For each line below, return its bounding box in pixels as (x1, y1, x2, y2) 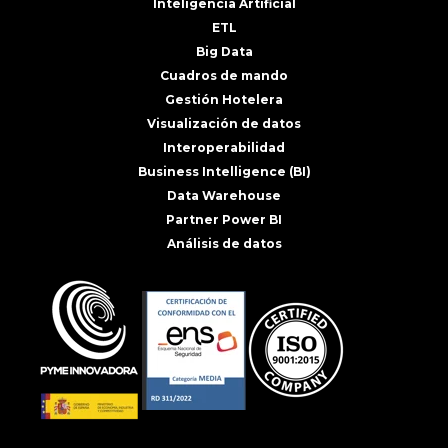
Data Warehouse (167, 187, 281, 203)
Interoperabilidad (163, 139, 285, 155)
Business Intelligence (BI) (137, 163, 311, 179)
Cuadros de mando (160, 67, 288, 83)
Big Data (195, 43, 253, 59)
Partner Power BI (166, 211, 282, 227)
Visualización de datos (147, 115, 301, 131)
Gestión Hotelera (165, 91, 283, 107)
